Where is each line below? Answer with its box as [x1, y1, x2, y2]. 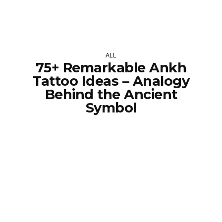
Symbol [85, 100, 137, 116]
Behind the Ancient [45, 86, 177, 103]
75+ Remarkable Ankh [35, 59, 187, 76]
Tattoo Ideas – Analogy [33, 73, 189, 89]
